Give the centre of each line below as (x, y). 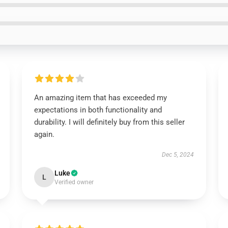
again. (44, 134)
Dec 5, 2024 (178, 155)
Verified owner (74, 182)
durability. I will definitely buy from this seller (109, 122)
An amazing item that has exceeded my (100, 98)
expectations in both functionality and (98, 110)
